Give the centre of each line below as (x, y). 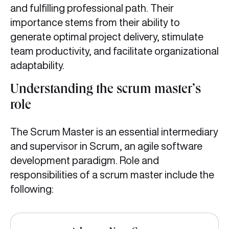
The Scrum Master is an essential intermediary (114, 132)
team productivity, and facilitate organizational (114, 51)
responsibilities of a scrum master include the (112, 175)
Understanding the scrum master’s (106, 90)
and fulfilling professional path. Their (92, 8)
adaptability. (38, 65)
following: (32, 189)
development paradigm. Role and (85, 160)
